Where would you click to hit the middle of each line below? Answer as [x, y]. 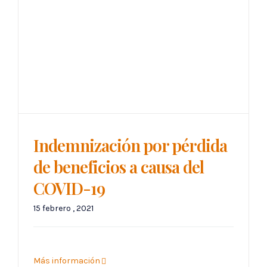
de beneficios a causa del [119, 167]
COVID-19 [69, 188]
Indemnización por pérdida [130, 145]
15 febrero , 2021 [63, 209]
